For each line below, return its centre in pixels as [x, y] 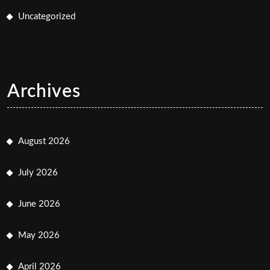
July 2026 [38, 172]
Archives [44, 91]
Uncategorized [47, 16]
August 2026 [44, 141]
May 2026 [39, 235]
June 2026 [39, 204]
